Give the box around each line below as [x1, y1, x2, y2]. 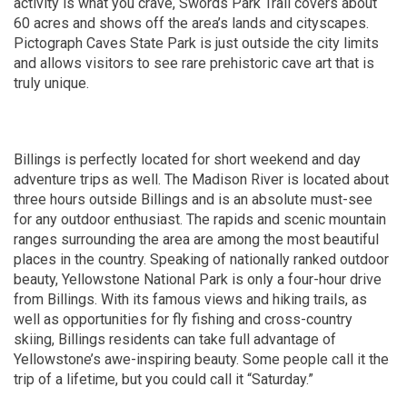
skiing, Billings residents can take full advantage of [14, 331, 336, 348]
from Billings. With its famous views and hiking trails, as [14, 291, 367, 308]
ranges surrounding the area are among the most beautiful [14, 231, 379, 248]
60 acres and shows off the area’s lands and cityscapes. [14, 15, 369, 32]
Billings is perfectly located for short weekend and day [14, 151, 361, 168]
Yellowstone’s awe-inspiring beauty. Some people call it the [14, 351, 389, 368]
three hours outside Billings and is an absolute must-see [14, 191, 372, 208]
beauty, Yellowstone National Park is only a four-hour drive [14, 271, 382, 288]
